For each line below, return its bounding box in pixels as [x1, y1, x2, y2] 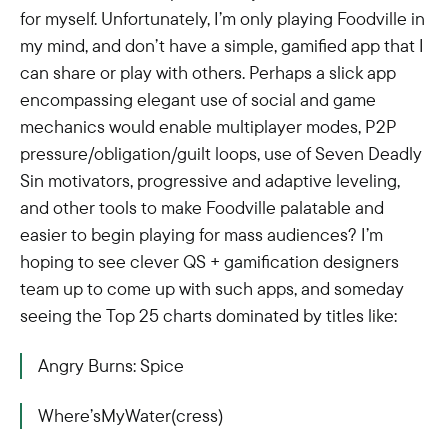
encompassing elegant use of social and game [20, 88, 376, 111]
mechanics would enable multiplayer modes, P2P [20, 115, 397, 138]
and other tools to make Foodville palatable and [20, 196, 384, 219]
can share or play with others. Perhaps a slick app [20, 61, 396, 84]
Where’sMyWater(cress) [38, 404, 223, 427]
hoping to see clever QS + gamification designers [20, 250, 399, 273]
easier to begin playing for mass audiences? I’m [20, 223, 383, 246]
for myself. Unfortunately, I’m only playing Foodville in [20, 7, 425, 30]
